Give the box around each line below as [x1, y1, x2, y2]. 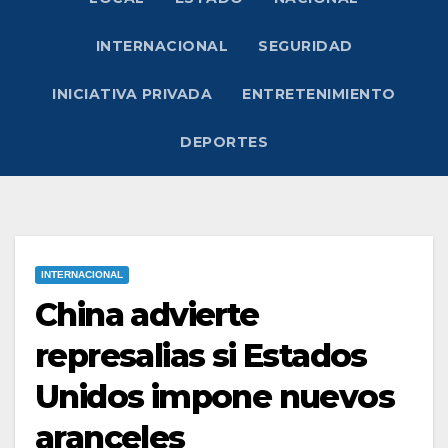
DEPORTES [180, 133, 268, 152]
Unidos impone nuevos [35, 377, 394, 417]
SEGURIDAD [258, 37, 353, 56]
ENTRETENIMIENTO [242, 85, 396, 104]
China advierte [35, 295, 259, 335]
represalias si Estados [35, 336, 367, 376]
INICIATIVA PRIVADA [52, 85, 213, 104]
